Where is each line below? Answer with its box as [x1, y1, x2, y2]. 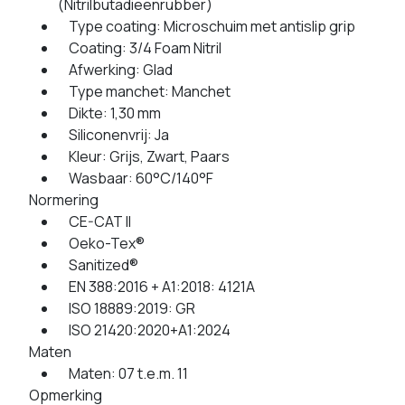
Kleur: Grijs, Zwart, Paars [58, 146, 230, 167]
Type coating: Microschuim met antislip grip [58, 16, 355, 37]
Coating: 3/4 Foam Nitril [58, 38, 221, 59]
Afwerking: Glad [58, 60, 173, 80]
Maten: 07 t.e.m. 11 [58, 363, 188, 384]
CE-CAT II [58, 212, 142, 232]
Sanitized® [58, 255, 138, 276]
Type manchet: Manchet [58, 81, 231, 102]
